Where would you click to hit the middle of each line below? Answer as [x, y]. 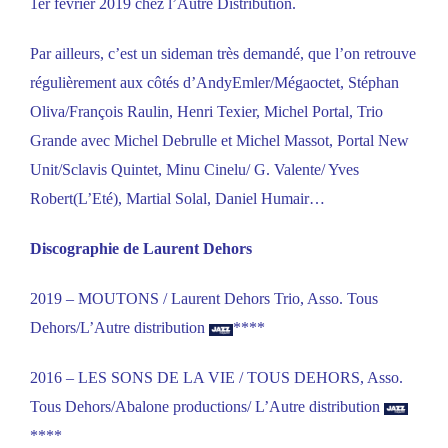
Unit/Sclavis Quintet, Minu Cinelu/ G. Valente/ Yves [194, 170]
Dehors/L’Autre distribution [119, 328]
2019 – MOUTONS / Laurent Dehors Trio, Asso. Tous [204, 299]
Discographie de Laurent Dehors [141, 249]
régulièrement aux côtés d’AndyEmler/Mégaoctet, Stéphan [214, 83]
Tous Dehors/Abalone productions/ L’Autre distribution [207, 407]
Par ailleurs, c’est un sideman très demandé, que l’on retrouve [223, 54]
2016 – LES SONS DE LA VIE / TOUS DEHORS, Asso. [216, 378]
